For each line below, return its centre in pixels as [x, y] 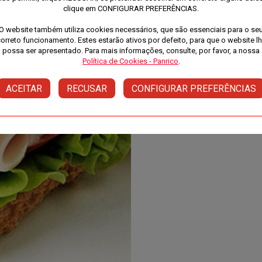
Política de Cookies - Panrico [130, 61]
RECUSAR [87, 88]
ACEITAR [24, 88]
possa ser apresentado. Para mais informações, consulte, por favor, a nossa [131, 51]
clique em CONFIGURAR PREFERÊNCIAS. [131, 9]
